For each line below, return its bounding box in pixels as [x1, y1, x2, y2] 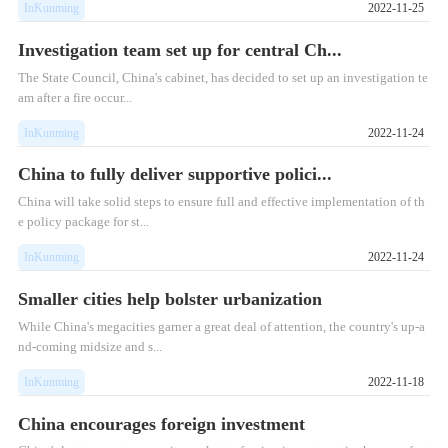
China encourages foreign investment [17, 413, 305, 434]
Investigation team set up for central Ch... [17, 39, 342, 60]
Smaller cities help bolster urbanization [17, 289, 322, 309]
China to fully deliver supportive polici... [17, 164, 332, 185]
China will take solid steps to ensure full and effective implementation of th [17, 194, 425, 210]
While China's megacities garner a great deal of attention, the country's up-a [17, 318, 425, 334]
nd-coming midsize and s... [17, 338, 162, 354]
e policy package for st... [17, 214, 149, 230]
